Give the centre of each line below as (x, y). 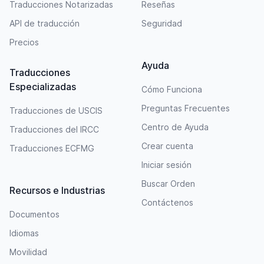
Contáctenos (167, 202)
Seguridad (162, 23)
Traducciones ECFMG (52, 148)
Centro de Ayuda (175, 127)
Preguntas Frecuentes (186, 108)
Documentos (34, 214)
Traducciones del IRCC (54, 129)
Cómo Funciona (172, 89)
